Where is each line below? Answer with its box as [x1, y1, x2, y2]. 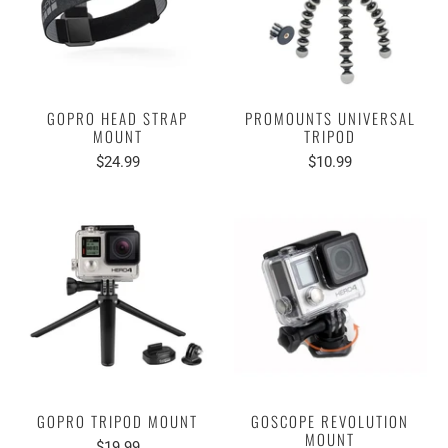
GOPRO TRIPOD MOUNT [37, 410, 199, 433]
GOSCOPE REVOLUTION [251, 410, 410, 433]
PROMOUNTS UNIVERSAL [244, 107, 416, 130]
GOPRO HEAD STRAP [47, 107, 189, 130]
